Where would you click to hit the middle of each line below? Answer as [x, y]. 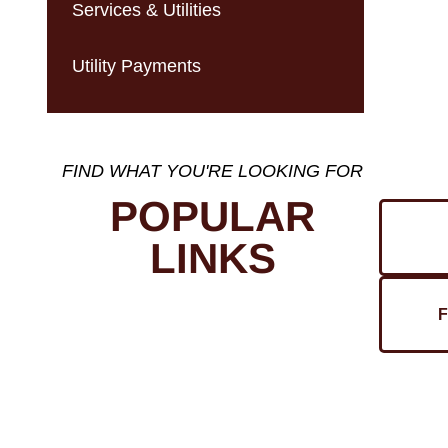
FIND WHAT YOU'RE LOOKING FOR [213, 170]
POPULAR [213, 217]
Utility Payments [137, 65]
